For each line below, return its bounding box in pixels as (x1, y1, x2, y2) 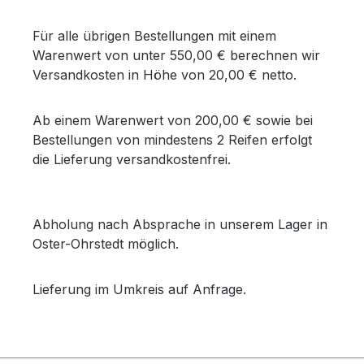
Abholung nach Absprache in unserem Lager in (32, 216, 327, 232)
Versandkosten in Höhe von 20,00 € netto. (32, 67, 297, 83)
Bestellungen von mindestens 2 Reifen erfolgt (32, 132, 312, 148)
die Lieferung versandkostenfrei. (32, 151, 231, 167)
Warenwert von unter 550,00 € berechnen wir (32, 47, 320, 63)
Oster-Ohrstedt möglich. (32, 236, 179, 252)
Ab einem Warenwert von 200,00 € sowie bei (32, 112, 313, 128)
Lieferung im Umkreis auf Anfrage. (32, 281, 246, 297)
